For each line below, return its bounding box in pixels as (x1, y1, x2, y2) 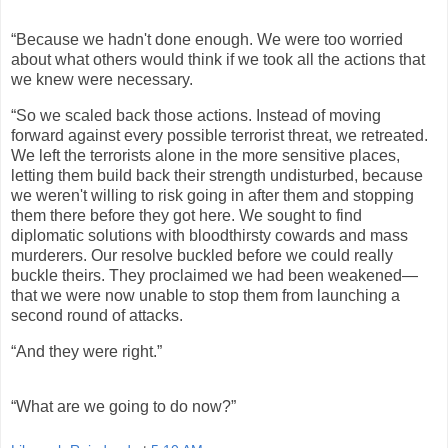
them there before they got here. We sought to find (11, 206, 362, 224)
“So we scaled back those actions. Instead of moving (11, 106, 381, 124)
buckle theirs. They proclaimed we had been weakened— (11, 266, 418, 284)
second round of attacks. (11, 306, 183, 324)
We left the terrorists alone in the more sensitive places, (11, 146, 400, 164)
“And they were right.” (11, 342, 162, 360)
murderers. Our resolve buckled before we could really (11, 246, 393, 264)
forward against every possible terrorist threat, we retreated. (11, 126, 428, 144)
